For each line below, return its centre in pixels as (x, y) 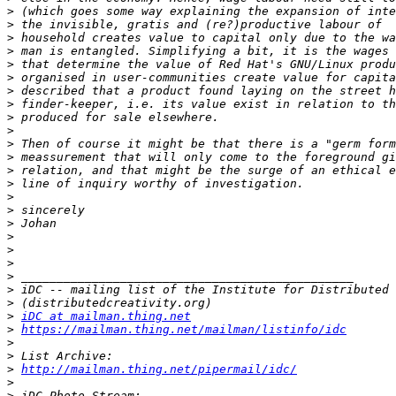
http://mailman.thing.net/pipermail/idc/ (159, 369)
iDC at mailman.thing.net (106, 316)
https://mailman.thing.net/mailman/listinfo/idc (184, 330)
